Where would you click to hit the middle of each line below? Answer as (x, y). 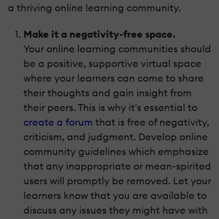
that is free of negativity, (151, 122)
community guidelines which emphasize (116, 151)
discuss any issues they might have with (116, 210)
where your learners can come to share (114, 78)
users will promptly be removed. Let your (117, 180)
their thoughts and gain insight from (108, 92)
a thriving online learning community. (94, 7)
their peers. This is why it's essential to (110, 107)
